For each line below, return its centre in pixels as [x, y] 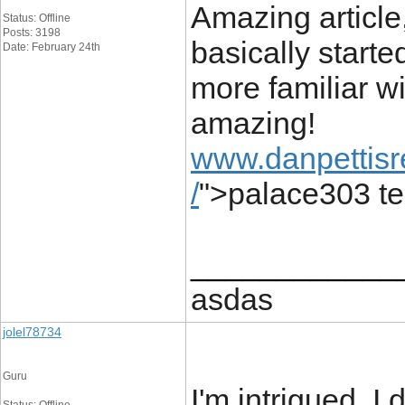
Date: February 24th [52, 47]
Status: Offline [37, 18]
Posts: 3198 [32, 33]
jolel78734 [32, 332]
